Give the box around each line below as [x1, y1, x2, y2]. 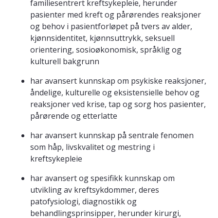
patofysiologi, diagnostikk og [30, 196, 137, 207]
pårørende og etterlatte [30, 110, 117, 122]
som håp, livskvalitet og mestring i [30, 142, 155, 153]
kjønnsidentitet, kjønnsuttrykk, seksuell [30, 33, 175, 44]
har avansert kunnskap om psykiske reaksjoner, [30, 75, 206, 87]
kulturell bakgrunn [30, 56, 99, 67]
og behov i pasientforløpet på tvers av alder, [30, 21, 192, 32]
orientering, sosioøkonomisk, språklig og [30, 44, 182, 55]
